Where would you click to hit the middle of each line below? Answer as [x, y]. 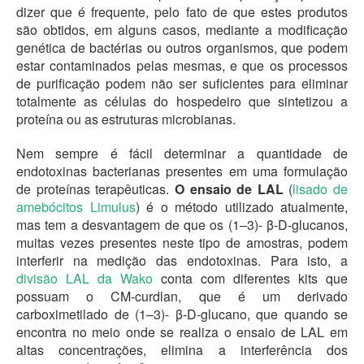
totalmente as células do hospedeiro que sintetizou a [182, 101]
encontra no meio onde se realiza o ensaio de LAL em [182, 332]
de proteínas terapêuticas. [95, 189]
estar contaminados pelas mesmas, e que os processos [182, 65]
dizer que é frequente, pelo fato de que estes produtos [182, 11]
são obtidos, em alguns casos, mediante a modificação [182, 29]
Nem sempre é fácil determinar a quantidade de [182, 154]
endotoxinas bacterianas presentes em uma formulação [182, 171]
